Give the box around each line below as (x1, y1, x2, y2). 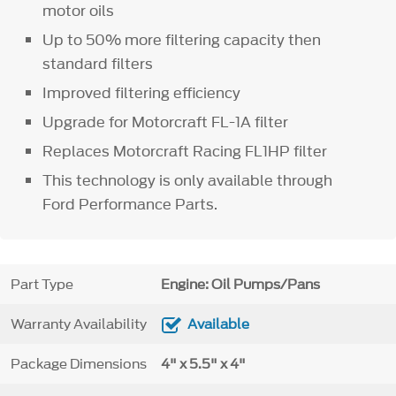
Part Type (10, 274, 73, 294)
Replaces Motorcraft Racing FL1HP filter (42, 141, 328, 163)
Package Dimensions (10, 354, 147, 374)
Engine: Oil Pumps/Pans (160, 274, 320, 294)
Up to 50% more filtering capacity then (42, 28, 322, 50)
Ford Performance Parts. (42, 194, 218, 216)
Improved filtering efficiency (42, 82, 241, 103)
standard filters (42, 52, 154, 74)
